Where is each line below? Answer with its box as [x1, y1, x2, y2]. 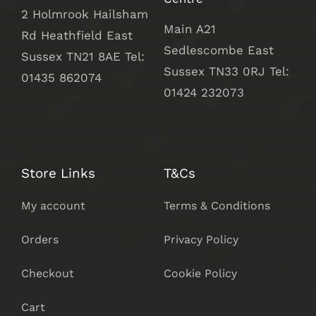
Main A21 [163, 22, 216, 37]
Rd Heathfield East [20, 28, 133, 43]
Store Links [20, 165, 95, 182]
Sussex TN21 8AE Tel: [20, 49, 145, 64]
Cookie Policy [163, 267, 237, 281]
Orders [20, 233, 59, 247]
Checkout [20, 267, 74, 281]
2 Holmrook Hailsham [20, 7, 148, 22]
